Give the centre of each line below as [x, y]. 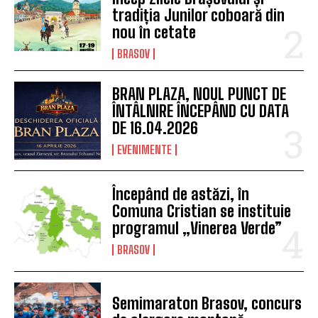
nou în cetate [154, 33]
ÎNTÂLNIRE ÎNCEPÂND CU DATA [201, 111]
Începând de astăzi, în [181, 194]
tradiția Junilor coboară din [199, 16]
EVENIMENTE [145, 150]
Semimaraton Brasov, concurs [207, 303]
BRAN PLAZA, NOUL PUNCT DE [199, 94]
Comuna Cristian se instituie [202, 212]
